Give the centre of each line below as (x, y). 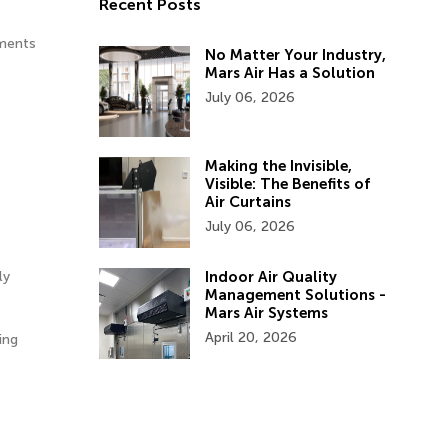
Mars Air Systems (266, 313)
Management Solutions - (295, 295)
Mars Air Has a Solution (289, 73)
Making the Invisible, (278, 166)
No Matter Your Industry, (295, 55)
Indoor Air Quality (270, 277)
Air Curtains (247, 202)
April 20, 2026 (250, 337)
